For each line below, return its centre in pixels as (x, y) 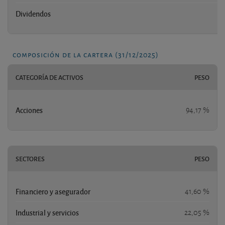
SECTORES (30, 158)
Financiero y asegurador (53, 191)
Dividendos (33, 13)
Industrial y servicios (47, 212)
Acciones (29, 110)
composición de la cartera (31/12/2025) (86, 54)
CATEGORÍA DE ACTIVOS (49, 77)
